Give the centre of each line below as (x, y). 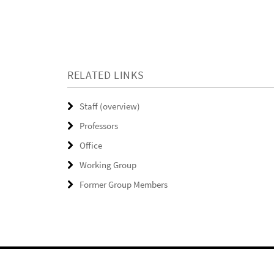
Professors (99, 126)
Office (91, 146)
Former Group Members (124, 185)
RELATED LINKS (106, 75)
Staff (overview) (110, 106)
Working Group (108, 165)
